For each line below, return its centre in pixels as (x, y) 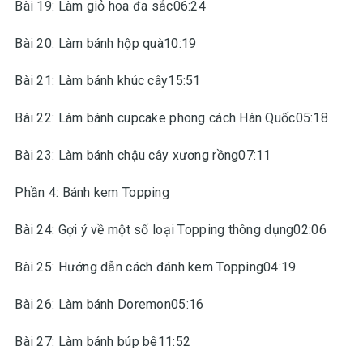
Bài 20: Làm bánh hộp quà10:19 (104, 43)
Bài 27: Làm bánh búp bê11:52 (101, 342)
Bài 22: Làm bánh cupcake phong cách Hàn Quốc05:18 (170, 118)
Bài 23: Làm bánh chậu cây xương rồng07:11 (141, 155)
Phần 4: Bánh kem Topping (90, 192)
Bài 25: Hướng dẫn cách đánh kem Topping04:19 (154, 267)
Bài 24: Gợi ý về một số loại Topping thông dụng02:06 (169, 230)
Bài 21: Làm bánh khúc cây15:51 (106, 81)
